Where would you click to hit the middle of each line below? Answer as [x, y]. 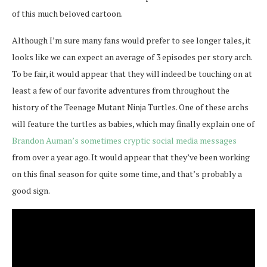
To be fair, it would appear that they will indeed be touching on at [132, 73]
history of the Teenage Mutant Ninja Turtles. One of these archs [130, 107]
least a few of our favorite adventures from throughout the [121, 90]
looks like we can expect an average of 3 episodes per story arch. [132, 57]
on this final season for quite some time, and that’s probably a [127, 173]
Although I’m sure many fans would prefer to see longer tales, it [131, 40]
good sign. [31, 190]
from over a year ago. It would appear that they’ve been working [131, 157]
